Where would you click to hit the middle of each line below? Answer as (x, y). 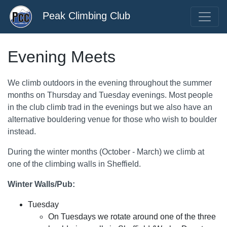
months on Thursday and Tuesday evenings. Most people (110, 95)
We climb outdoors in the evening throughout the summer (110, 83)
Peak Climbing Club (82, 16)
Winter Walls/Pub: (41, 184)
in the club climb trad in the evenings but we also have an (110, 107)
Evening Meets (62, 56)
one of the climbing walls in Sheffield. (74, 164)
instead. (22, 132)
